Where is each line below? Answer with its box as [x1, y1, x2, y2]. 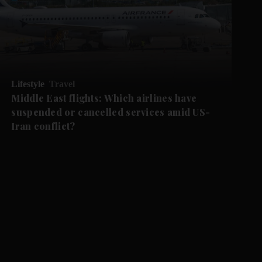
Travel [49, 78, 75, 89]
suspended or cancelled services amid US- [11, 105, 211, 118]
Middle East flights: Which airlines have [11, 91, 197, 104]
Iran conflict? [11, 119, 75, 132]
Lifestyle [11, 78, 45, 89]
